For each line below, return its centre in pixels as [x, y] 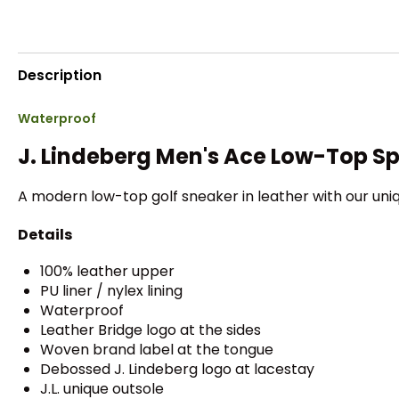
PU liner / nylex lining [111, 290]
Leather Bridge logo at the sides [151, 330]
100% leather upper [107, 271]
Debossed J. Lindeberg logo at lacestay [177, 369]
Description [60, 75]
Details [45, 234]
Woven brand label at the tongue [157, 349]
